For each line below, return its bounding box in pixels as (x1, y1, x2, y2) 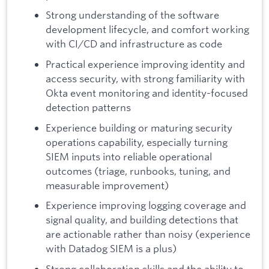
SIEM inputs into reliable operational (46, 150, 212, 163)
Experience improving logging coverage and (46, 199, 246, 212)
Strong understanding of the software (46, 8, 219, 22)
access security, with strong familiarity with (46, 71, 245, 85)
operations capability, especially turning (46, 135, 228, 148)
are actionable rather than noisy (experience (46, 228, 250, 241)
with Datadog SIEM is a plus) (46, 242, 177, 255)
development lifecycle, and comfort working (46, 23, 249, 36)
